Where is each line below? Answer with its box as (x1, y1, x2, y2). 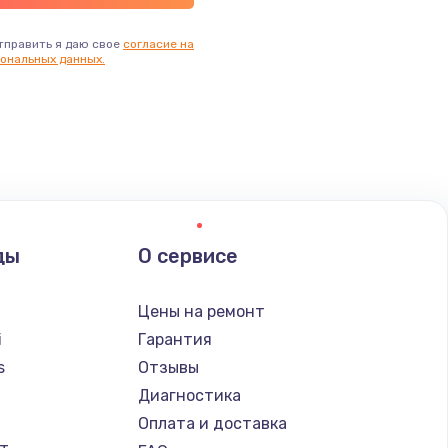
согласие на (123, 36, 194, 51)
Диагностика (137, 385, 241, 405)
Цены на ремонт (137, 301, 265, 321)
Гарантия (137, 329, 212, 349)
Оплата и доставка (137, 413, 287, 433)
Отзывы (137, 357, 199, 377)
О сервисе (137, 243, 238, 268)
